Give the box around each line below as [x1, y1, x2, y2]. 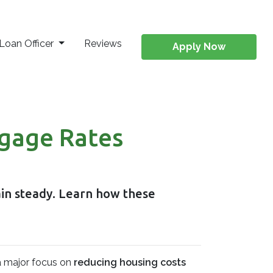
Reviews [83, 38, 122, 49]
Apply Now [172, 41, 225, 52]
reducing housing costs [74, 257, 186, 268]
